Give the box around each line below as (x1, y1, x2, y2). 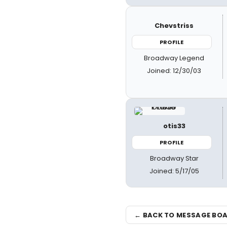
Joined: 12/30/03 (147, 66, 202, 75)
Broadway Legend (144, 53, 205, 63)
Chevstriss (155, 20, 194, 30)
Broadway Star (149, 154, 199, 163)
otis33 (163, 121, 185, 131)
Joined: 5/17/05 (149, 166, 199, 176)
